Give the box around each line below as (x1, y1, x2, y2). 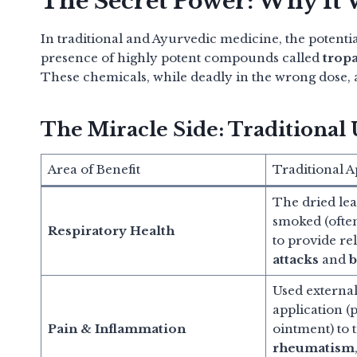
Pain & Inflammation (47, 320, 186, 336)
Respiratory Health (47, 222, 175, 238)
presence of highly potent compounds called (41, 49, 323, 65)
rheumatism (272, 339, 355, 355)
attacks (272, 251, 319, 267)
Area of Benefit (47, 161, 140, 177)
